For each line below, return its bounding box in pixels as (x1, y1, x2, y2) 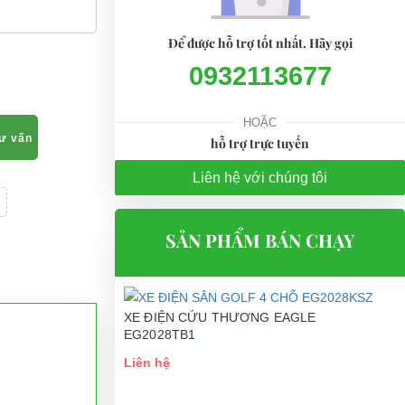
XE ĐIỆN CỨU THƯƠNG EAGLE (124, 309, 316, 325)
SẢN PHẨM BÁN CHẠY (165, 228, 354, 252)
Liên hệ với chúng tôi (193, 170, 327, 185)
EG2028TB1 (124, 326, 196, 342)
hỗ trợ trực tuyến (211, 135, 309, 152)
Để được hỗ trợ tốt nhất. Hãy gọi (167, 34, 353, 52)
